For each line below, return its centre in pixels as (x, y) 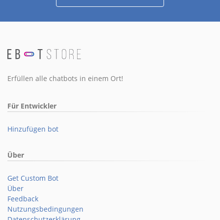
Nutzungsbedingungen (45, 209)
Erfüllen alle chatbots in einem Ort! (65, 78)
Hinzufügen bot (33, 129)
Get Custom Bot (33, 178)
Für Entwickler (32, 106)
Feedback (23, 198)
